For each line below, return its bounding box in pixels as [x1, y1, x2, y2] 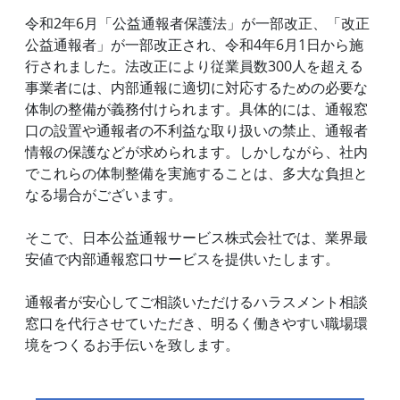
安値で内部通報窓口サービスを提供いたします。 [25, 249, 339, 270]
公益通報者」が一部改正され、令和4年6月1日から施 [25, 35, 363, 55]
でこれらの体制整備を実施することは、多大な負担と [25, 163, 368, 184]
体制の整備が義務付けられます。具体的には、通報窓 [25, 99, 368, 120]
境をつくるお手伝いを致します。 [25, 335, 239, 355]
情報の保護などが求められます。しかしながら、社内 [25, 142, 368, 162]
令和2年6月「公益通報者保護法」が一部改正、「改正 [25, 13, 370, 34]
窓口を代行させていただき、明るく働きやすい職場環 [25, 313, 368, 334]
